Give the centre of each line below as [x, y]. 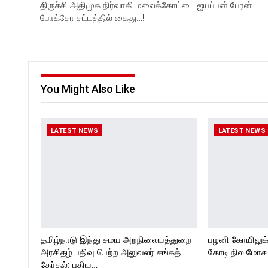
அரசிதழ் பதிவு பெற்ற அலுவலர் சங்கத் [111, 253]
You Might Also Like [88, 89]
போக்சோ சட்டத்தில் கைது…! [92, 18]
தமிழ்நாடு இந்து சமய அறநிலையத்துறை [116, 240]
